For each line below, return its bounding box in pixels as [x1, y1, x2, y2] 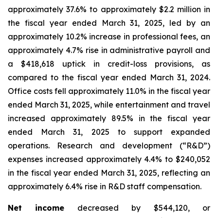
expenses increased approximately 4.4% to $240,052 [8, 154, 210, 164]
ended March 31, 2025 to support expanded [8, 127, 210, 137]
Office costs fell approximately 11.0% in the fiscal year [8, 86, 210, 96]
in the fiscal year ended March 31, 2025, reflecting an [8, 168, 210, 178]
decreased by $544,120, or [64, 203, 211, 213]
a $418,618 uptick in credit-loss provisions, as [8, 59, 210, 69]
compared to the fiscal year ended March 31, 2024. [8, 73, 210, 82]
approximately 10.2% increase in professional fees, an [8, 32, 210, 41]
